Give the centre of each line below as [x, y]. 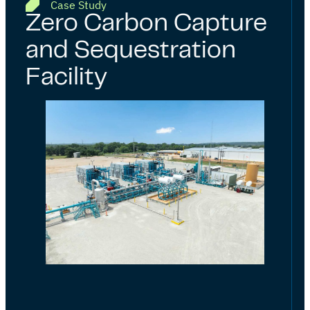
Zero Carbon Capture [146, 24]
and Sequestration [131, 51]
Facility [69, 78]
